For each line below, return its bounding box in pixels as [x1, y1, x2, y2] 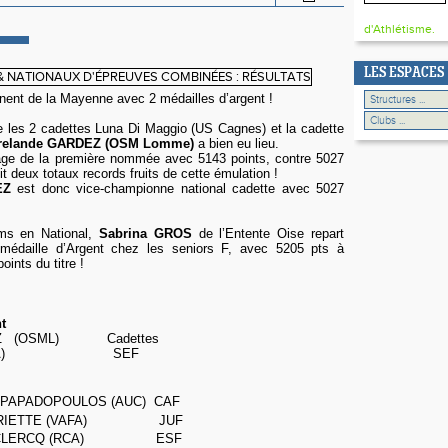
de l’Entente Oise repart [191, 226, 345, 241]
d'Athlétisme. [364, 22, 435, 36]
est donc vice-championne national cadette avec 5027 [10, 181, 344, 196]
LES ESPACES [364, 66, 444, 81]
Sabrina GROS [99, 226, 192, 241]
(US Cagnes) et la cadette [186, 121, 345, 136]
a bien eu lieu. [194, 136, 283, 151]
